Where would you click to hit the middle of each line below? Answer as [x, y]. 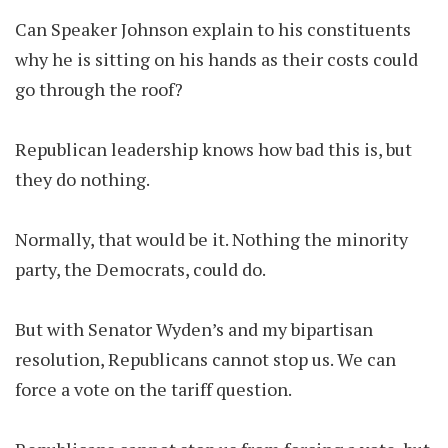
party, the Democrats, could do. [140, 269]
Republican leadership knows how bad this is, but [213, 149]
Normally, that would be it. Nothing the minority [211, 239]
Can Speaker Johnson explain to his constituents [213, 29]
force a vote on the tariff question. [155, 389]
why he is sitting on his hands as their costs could [216, 59]
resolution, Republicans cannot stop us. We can [205, 359]
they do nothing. [82, 179]
